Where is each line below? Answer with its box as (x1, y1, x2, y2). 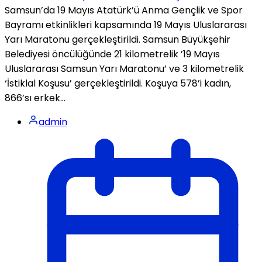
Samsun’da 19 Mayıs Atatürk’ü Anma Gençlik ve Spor (5, 3, 243, 17)
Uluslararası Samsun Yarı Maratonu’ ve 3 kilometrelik (5, 61, 244, 75)
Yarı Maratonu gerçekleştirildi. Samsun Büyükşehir (5, 32, 230, 46)
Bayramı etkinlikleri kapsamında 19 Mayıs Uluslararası (5, 18, 247, 32)
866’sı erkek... (5, 91, 65, 105)
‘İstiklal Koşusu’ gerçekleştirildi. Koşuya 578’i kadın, (5, 76, 231, 90)
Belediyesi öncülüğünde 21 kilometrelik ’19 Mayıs (5, 47, 220, 61)
